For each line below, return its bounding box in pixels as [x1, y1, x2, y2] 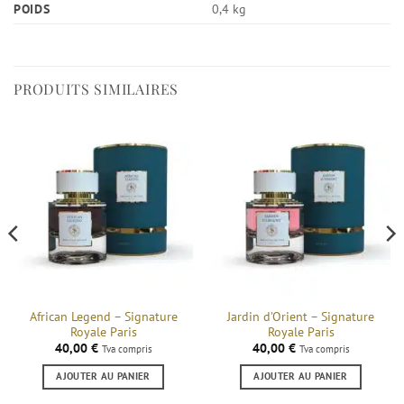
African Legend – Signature [29, 308, 178, 326]
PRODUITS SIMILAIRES [14, 79, 179, 99]
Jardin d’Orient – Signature [227, 308, 374, 326]
